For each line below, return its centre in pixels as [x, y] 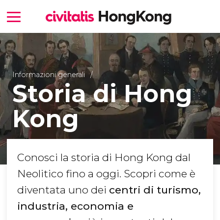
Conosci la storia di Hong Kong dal [104, 158]
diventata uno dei [63, 190]
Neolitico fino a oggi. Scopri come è [106, 174]
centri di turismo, [155, 190]
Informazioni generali [48, 74]
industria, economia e [75, 206]
